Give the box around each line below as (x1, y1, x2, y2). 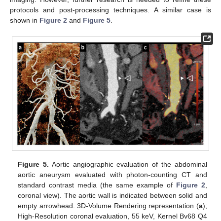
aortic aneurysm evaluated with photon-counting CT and (18, 170, 207, 179)
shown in (10, 16, 39, 25)
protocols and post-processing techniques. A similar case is (10, 6, 211, 14)
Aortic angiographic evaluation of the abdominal (49, 160, 207, 168)
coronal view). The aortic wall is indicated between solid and (18, 191, 207, 199)
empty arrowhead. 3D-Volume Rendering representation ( (18, 201, 199, 210)
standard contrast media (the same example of (18, 181, 176, 189)
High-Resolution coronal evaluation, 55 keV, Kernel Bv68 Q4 (18, 212, 207, 220)
